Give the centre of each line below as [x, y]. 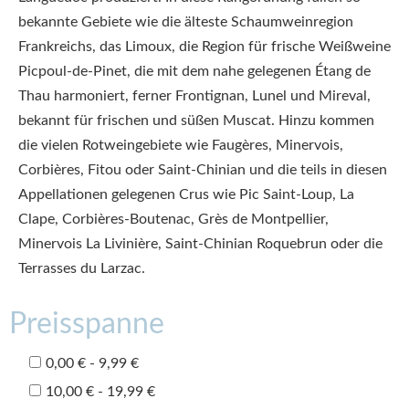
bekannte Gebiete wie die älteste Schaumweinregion [186, 22]
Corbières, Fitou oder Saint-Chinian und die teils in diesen [203, 170]
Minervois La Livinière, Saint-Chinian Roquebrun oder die [200, 244]
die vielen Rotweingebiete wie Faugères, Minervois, [181, 145]
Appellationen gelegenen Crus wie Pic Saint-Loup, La [186, 194]
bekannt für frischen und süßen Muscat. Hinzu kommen [196, 121]
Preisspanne [87, 324]
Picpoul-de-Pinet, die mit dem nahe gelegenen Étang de [194, 71]
